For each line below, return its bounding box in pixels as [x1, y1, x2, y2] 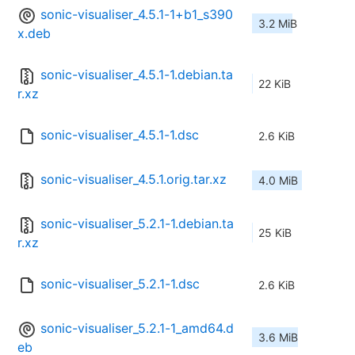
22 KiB [258, 77, 291, 91]
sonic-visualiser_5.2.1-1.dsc [40, 276, 200, 292]
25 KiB [258, 226, 292, 240]
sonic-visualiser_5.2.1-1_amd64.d [40, 320, 234, 337]
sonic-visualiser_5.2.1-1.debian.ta [40, 216, 234, 232]
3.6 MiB [258, 330, 298, 345]
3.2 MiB [258, 17, 297, 31]
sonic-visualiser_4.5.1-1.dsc [40, 127, 199, 143]
